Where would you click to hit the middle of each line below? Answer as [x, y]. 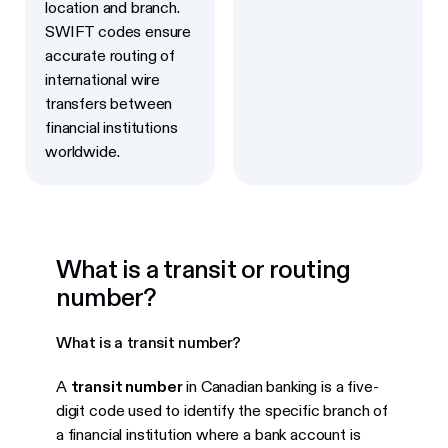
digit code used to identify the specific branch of [221, 411]
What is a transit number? [148, 343]
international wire [103, 80]
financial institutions [111, 128]
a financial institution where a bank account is [208, 435]
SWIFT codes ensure [118, 32]
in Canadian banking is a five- [280, 387]
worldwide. [82, 152]
